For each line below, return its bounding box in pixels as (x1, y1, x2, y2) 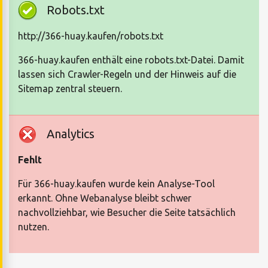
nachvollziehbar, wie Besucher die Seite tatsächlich (18, 207, 236, 218)
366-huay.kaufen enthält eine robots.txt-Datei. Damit (18, 54, 244, 66)
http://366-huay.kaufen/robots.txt (18, 31, 163, 42)
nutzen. (18, 221, 49, 233)
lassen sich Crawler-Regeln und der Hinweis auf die (18, 69, 236, 80)
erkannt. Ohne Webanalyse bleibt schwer (18, 193, 191, 204)
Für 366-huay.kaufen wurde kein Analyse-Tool (18, 178, 215, 190)
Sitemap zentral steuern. (18, 83, 122, 95)
